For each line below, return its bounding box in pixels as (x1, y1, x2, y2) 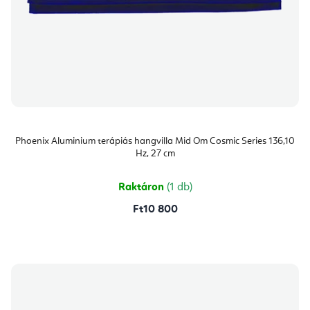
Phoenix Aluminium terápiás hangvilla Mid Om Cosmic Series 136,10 (15, 136, 295, 147)
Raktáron (118, 182, 167, 194)
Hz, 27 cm (135, 149, 175, 159)
